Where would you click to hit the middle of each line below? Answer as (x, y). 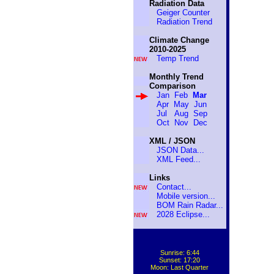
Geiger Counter (183, 13)
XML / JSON (172, 141)
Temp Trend (177, 58)
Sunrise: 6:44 (180, 253)
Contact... (174, 187)
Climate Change (179, 40)
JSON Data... (180, 150)
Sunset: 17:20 (180, 260)
